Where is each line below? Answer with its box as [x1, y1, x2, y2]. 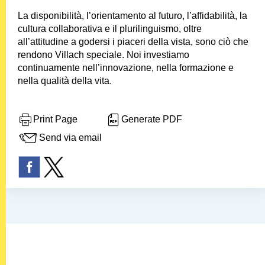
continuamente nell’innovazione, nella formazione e [18, 63, 234, 73]
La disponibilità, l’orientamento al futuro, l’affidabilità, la [18, 11, 247, 21]
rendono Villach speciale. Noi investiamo [18, 50, 189, 60]
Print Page [33, 114, 77, 125]
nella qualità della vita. [18, 76, 112, 86]
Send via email [39, 132, 102, 143]
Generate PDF [121, 114, 182, 125]
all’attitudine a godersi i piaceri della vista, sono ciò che [18, 37, 248, 47]
